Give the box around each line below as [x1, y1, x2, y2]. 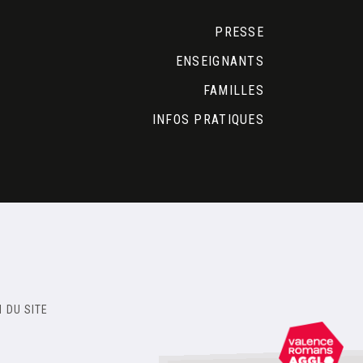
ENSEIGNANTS [175, 53, 264, 70]
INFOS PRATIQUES [152, 112, 264, 128]
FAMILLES [203, 83, 264, 99]
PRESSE [215, 24, 264, 41]
